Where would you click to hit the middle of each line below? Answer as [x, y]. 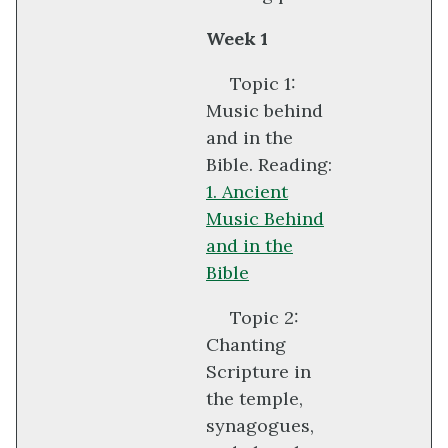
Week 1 [237, 39]
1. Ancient [247, 192]
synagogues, [260, 426]
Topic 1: [263, 84]
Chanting [246, 345]
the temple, [254, 399]
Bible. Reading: [269, 165]
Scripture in [258, 372]
